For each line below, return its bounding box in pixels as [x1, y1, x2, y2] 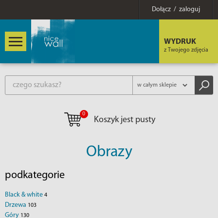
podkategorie [5, 170, 65, 181]
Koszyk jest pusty [93, 115, 155, 125]
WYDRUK [164, 38, 196, 46]
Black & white [5, 191, 44, 199]
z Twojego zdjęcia [164, 47, 208, 53]
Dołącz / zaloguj [152, 6, 200, 13]
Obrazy [86, 145, 132, 160]
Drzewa [5, 201, 28, 209]
